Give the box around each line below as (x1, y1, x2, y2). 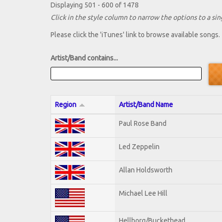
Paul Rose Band (119, 119, 166, 127)
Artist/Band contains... (51, 54, 118, 62)
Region (55, 100, 76, 109)
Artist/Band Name (119, 100, 173, 109)
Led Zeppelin (119, 142, 160, 151)
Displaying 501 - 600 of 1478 (51, 1, 139, 9)
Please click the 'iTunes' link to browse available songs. (51, 31, 220, 39)
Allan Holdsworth (119, 166, 172, 174)
